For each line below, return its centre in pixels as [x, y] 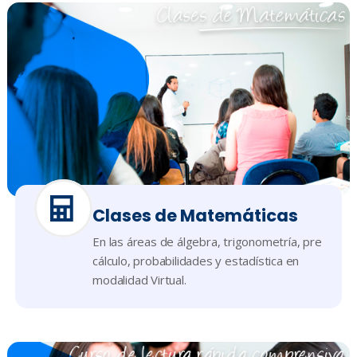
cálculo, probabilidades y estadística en [196, 260]
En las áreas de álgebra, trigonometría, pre [207, 241]
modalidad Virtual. [139, 279]
